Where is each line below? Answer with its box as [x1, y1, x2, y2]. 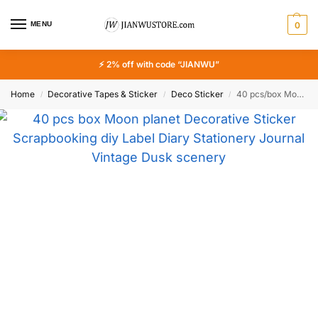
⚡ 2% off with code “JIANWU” [99, 59, 219, 70]
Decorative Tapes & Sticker [48, 89, 158, 99]
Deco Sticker [170, 89, 224, 99]
